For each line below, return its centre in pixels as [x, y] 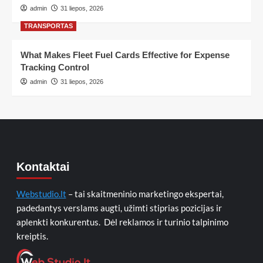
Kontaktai [43, 167]
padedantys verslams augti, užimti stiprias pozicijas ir [119, 208]
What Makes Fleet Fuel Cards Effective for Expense [125, 55]
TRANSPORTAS [48, 26]
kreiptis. [32, 236]
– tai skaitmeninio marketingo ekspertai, [145, 194]
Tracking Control [55, 67]
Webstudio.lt [41, 194]
